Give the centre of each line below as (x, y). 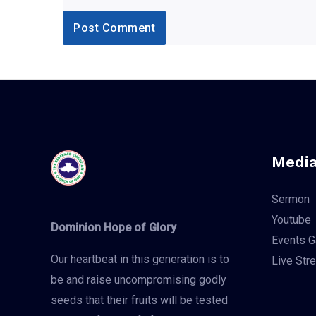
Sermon (290, 199)
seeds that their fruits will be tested (139, 300)
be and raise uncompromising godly (139, 279)
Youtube (291, 219)
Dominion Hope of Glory (114, 227)
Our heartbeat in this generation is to (140, 259)
